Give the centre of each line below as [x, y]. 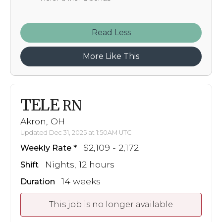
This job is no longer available [111, 204]
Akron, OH [43, 121]
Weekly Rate [46, 148]
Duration [38, 181]
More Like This [111, 56]
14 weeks [81, 181]
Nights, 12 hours [80, 164]
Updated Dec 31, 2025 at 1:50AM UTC [76, 132]
